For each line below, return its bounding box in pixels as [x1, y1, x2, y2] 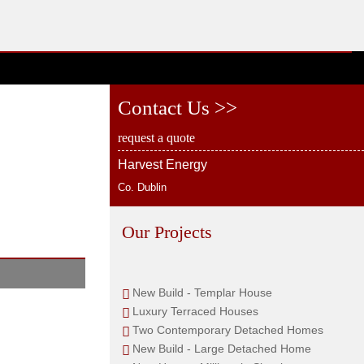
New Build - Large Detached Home [132, 342, 311, 355]
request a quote [117, 130, 195, 145]
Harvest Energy [117, 157, 207, 171]
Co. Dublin [117, 182, 167, 193]
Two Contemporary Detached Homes [132, 323, 323, 336]
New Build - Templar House [132, 286, 272, 299]
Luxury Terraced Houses [132, 305, 258, 318]
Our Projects [121, 222, 212, 242]
